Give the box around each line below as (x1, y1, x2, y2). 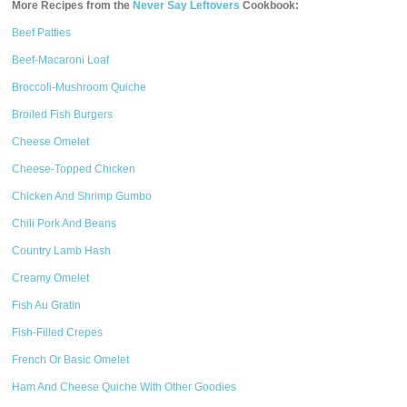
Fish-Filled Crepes (12, 326, 104, 339)
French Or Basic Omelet (12, 353, 130, 366)
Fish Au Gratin (12, 299, 82, 312)
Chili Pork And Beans (12, 217, 117, 230)
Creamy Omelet (12, 272, 90, 284)
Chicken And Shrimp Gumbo (12, 190, 153, 203)
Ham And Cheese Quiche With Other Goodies (12, 381, 237, 393)
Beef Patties (12, 26, 72, 39)
